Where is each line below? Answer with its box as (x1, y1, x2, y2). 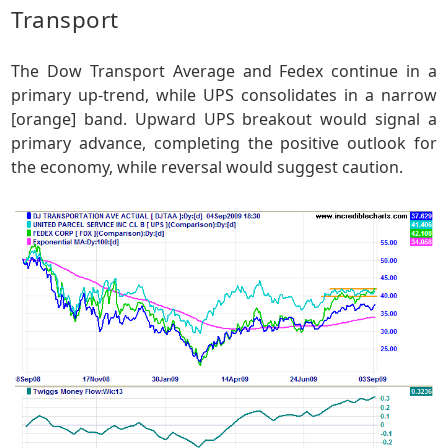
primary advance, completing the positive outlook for (11, 132, 437, 155)
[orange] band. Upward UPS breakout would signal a (11, 108, 437, 131)
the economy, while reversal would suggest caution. (11, 156, 404, 179)
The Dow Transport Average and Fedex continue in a (11, 60, 437, 83)
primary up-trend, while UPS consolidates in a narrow (11, 84, 437, 107)
